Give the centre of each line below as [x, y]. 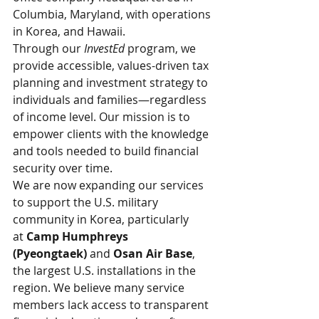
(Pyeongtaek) [50, 253]
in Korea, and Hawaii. [69, 31]
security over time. [63, 168]
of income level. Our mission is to [103, 117]
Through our [48, 48]
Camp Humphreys [79, 236]
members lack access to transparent [112, 305]
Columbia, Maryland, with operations [113, 14]
